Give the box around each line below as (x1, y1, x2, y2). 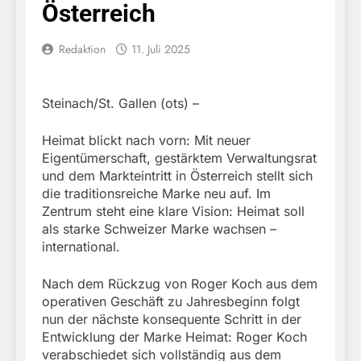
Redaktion (59, 41, 106, 58)
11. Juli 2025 (131, 41, 190, 58)
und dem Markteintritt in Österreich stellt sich (42, 168, 313, 185)
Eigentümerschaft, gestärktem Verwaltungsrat (42, 150, 317, 167)
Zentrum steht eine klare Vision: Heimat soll (42, 203, 305, 220)
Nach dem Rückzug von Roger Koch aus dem (42, 276, 317, 293)
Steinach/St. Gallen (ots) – (42, 95, 199, 112)
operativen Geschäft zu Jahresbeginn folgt (42, 293, 300, 310)
